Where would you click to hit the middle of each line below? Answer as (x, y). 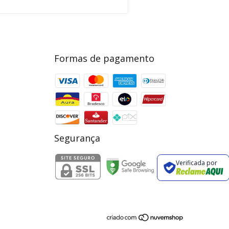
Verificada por (196, 163)
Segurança (77, 138)
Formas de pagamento (104, 58)
